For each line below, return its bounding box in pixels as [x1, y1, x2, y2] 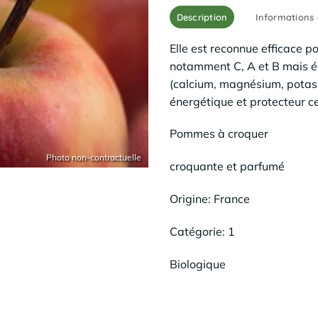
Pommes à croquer [170, 126, 268, 141]
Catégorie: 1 [170, 224, 235, 238]
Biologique [170, 256, 226, 271]
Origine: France [170, 191, 250, 206]
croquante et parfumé [170, 159, 285, 174]
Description [176, 11, 228, 23]
